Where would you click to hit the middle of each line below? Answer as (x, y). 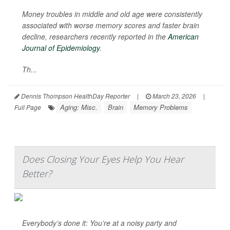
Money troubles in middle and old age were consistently (112, 14)
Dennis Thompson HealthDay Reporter (75, 96)
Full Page (28, 107)
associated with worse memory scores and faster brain (111, 25)
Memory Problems (161, 107)
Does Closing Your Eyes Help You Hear (103, 159)
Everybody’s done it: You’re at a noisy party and (99, 223)
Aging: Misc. (79, 107)
